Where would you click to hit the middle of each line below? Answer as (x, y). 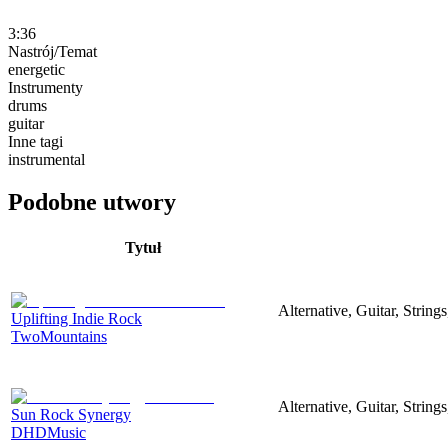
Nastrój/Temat (52, 51)
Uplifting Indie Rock (76, 318)
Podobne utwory (92, 201)
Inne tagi (35, 141)
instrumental (46, 159)
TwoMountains (59, 336)
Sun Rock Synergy (71, 414)
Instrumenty (45, 87)
